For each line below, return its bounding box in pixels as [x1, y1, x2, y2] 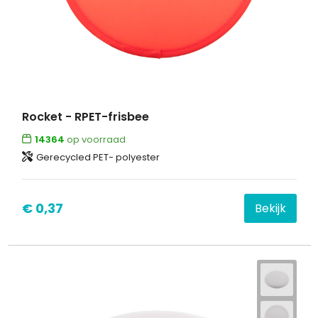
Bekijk [254, 199, 286, 216]
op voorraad [64, 132, 126, 146]
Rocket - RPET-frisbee [21, 108, 149, 125]
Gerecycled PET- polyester [35, 150, 160, 164]
